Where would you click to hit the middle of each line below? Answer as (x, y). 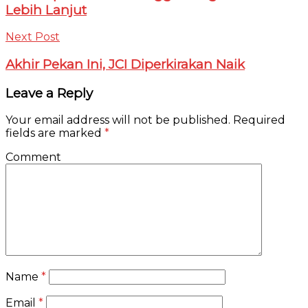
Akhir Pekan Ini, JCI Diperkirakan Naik (125, 65)
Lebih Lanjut (46, 10)
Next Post (33, 37)
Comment (33, 157)
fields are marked (55, 133)
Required (258, 120)
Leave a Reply (49, 93)
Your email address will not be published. (118, 120)
